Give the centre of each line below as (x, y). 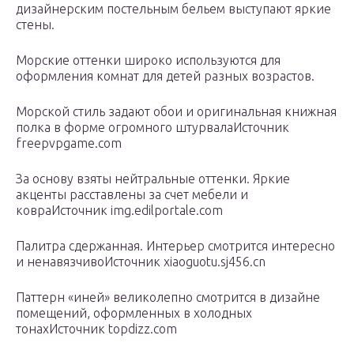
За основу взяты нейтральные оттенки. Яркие (153, 179)
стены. (35, 25)
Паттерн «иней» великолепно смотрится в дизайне (168, 298)
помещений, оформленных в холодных (134, 313)
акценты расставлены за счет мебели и (132, 195)
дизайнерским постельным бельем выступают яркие (173, 9)
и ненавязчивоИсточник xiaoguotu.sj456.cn (141, 262)
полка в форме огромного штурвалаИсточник (153, 128)
